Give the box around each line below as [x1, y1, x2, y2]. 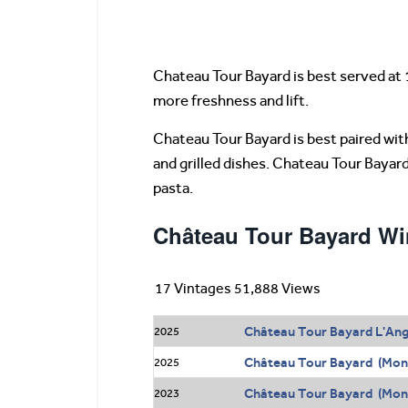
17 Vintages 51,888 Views [155, 280, 321, 298]
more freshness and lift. [153, 92, 309, 110]
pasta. [153, 179, 193, 198]
